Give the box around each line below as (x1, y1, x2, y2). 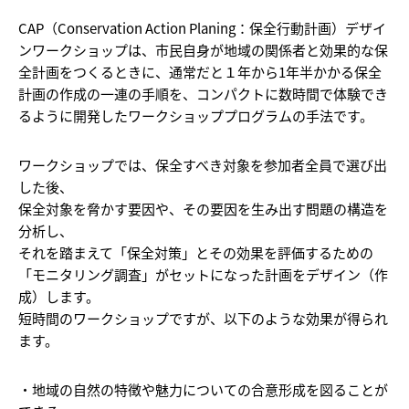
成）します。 (18, 286, 100, 306)
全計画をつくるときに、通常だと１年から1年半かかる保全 (18, 61, 382, 81)
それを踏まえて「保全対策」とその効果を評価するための (18, 242, 373, 262)
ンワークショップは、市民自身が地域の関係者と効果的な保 (18, 39, 388, 59)
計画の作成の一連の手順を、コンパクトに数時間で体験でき (18, 83, 388, 103)
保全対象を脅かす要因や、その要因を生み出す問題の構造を (18, 198, 388, 218)
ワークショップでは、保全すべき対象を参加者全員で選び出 (18, 154, 387, 174)
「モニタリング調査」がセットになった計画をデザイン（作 (18, 264, 388, 284)
